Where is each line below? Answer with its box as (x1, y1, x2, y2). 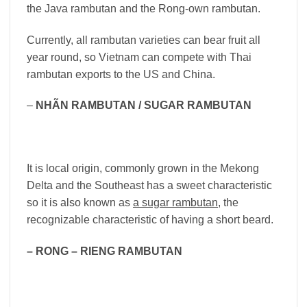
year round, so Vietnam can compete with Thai (27, 51, 251, 63)
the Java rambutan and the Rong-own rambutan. (27, 2, 260, 14)
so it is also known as (27, 196, 133, 208)
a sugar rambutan (133, 196, 218, 208)
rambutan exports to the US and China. (27, 68, 215, 80)
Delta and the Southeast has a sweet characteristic (27, 179, 272, 191)
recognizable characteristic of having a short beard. (27, 213, 273, 225)
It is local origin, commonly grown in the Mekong (27, 162, 259, 174)
